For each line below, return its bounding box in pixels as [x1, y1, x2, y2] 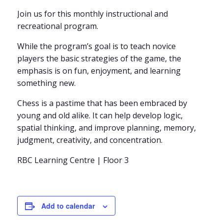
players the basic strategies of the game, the [17, 53, 181, 64]
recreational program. [17, 21, 98, 32]
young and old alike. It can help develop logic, [17, 110, 183, 121]
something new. [17, 78, 76, 89]
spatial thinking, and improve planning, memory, [17, 122, 196, 134]
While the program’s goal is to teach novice [17, 41, 176, 52]
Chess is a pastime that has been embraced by [17, 98, 187, 109]
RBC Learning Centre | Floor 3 [17, 155, 129, 166]
